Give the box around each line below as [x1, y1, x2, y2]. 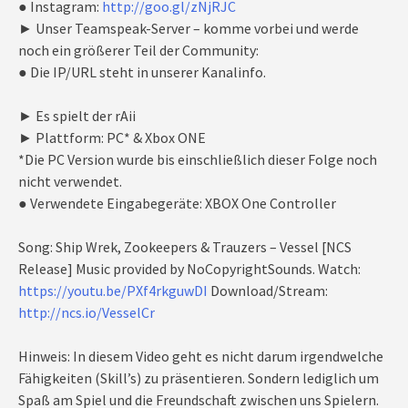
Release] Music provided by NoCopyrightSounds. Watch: [18, 260, 361, 278]
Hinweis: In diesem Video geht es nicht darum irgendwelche [18, 347, 383, 365]
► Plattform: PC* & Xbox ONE [18, 128, 206, 147]
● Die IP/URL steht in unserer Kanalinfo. [18, 63, 266, 81]
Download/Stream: [208, 281, 328, 300]
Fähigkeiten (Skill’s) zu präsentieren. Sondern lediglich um [18, 369, 379, 387]
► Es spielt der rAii [18, 107, 136, 125]
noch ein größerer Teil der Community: [18, 41, 259, 59]
